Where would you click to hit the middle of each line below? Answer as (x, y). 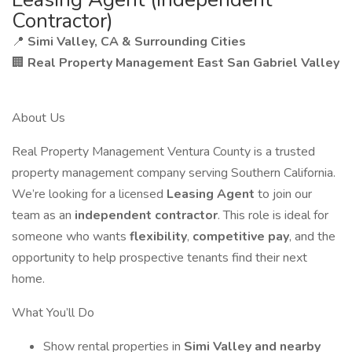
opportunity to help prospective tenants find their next (159, 258)
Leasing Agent (211, 194)
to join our (283, 194)
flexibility (158, 236)
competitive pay (241, 236)
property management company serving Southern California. (174, 173)
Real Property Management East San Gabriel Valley (183, 63)
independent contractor (146, 215)
